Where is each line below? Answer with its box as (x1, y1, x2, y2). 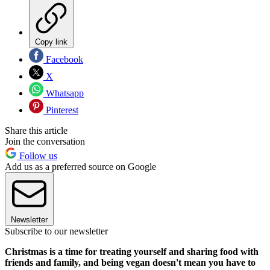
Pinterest (43, 105, 78, 116)
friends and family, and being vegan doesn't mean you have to (5, 257, 256, 268)
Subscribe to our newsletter (5, 226, 108, 237)
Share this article (5, 125, 67, 136)
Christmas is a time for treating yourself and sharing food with (5, 246, 259, 257)
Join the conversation (5, 136, 85, 147)
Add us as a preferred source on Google (5, 162, 156, 172)
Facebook (43, 54, 83, 65)
